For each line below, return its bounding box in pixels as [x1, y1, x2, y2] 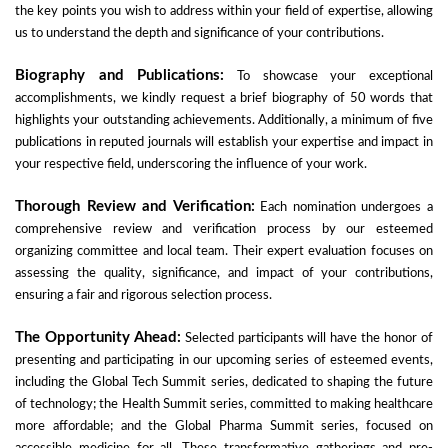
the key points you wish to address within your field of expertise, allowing [15, 5, 433, 18]
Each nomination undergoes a [254, 201, 434, 214]
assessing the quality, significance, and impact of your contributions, [15, 267, 433, 280]
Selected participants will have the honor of [180, 332, 434, 345]
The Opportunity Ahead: [15, 330, 181, 345]
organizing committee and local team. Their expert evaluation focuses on [15, 245, 433, 258]
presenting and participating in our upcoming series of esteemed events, [15, 354, 433, 367]
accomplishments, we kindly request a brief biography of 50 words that [15, 92, 433, 105]
